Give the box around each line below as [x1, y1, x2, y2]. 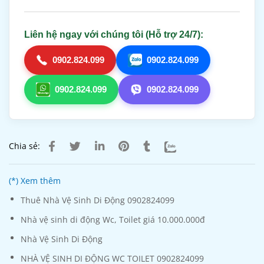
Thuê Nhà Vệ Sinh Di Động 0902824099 [21, 194, 174, 206]
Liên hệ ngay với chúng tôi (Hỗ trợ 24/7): [24, 29, 203, 40]
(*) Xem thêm [9, 175, 61, 187]
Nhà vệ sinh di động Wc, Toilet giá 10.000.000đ [21, 214, 205, 226]
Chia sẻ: [9, 140, 40, 152]
